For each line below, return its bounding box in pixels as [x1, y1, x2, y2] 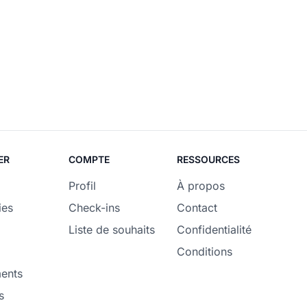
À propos [177, 179, 225, 193]
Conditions [177, 245, 232, 258]
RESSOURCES [177, 153, 240, 165]
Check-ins [69, 201, 120, 214]
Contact [177, 201, 217, 214]
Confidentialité [177, 223, 251, 236]
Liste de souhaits [69, 223, 155, 236]
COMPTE [69, 153, 110, 165]
